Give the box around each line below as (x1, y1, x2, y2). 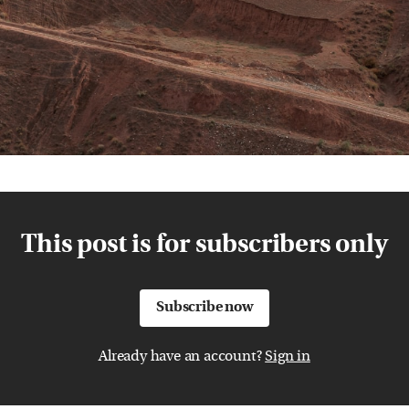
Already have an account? (99, 350, 266, 364)
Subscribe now (156, 300, 253, 315)
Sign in (265, 350, 310, 364)
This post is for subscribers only (21, 233, 388, 258)
